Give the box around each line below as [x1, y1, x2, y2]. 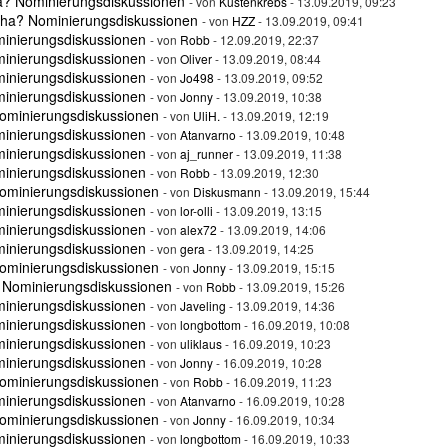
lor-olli [180, 202, 213, 219]
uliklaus [180, 335, 222, 352]
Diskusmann [193, 183, 261, 200]
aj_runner [180, 145, 233, 162]
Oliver [180, 50, 212, 67]
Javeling [180, 297, 226, 314]
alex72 [180, 221, 217, 238]
